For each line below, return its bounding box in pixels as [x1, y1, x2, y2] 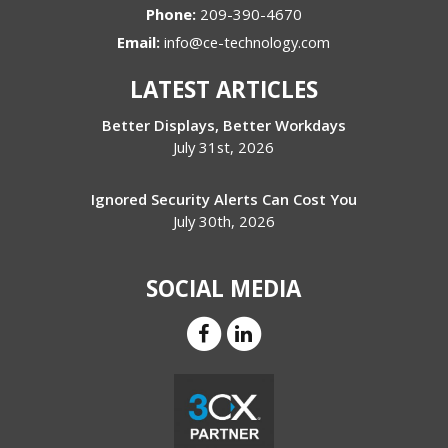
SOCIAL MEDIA [146, 272, 302, 304]
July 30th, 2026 [172, 210, 275, 231]
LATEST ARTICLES [129, 73, 318, 105]
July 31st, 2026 [173, 136, 275, 157]
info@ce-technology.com [164, 31, 331, 52]
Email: [117, 31, 165, 52]
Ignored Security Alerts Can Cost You [90, 188, 357, 209]
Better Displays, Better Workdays [101, 114, 346, 135]
